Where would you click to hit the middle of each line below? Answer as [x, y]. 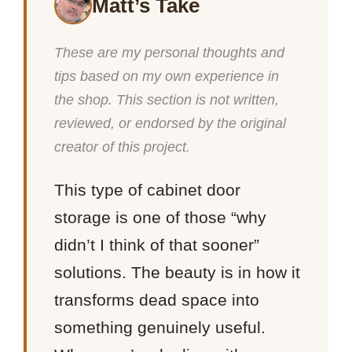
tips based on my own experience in [167, 77]
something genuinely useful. [160, 327]
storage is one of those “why [161, 217]
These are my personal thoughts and [170, 53]
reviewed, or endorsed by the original [170, 124]
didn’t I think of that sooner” [157, 244]
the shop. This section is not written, [167, 100]
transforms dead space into [157, 299]
